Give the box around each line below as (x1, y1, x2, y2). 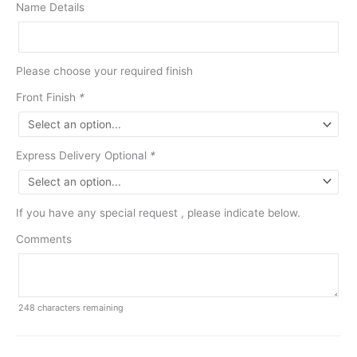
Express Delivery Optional (16, 148, 150, 162)
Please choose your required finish (16, 64, 193, 77)
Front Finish (16, 90, 79, 104)
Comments (16, 233, 72, 246)
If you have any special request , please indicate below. (16, 206, 300, 220)
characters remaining (35, 301, 124, 313)
